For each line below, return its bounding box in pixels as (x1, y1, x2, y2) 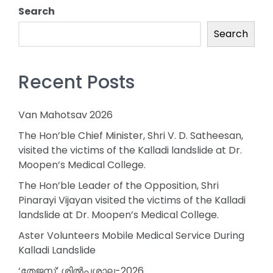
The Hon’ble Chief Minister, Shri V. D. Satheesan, (18, 128, 243, 143)
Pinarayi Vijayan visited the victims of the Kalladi (18, 193, 246, 207)
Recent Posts (18, 69, 135, 96)
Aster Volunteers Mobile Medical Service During (18, 228, 244, 243)
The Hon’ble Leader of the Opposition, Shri (18, 178, 219, 193)
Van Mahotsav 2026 (18, 107, 113, 122)
